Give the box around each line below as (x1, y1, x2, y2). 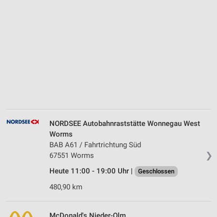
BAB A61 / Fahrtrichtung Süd (49, 140, 141, 150)
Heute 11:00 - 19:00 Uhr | (49, 167, 135, 176)
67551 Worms (49, 151, 94, 160)
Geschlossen (138, 168, 174, 175)
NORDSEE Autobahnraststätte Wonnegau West (49, 119, 200, 128)
